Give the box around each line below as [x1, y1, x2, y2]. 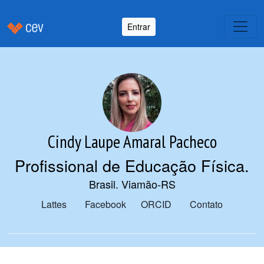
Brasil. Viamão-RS [88, 176, 176, 192]
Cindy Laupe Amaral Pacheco [47, 131, 217, 153]
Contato [190, 197, 223, 211]
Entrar [127, 20, 150, 32]
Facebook [85, 197, 126, 211]
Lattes [41, 197, 67, 211]
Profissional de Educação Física [15, 154, 245, 177]
